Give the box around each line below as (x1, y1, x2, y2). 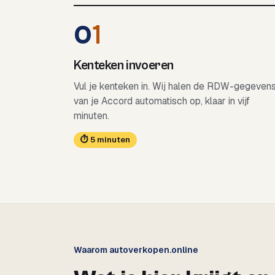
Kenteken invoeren (74, 58, 174, 73)
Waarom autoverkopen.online (74, 244, 198, 255)
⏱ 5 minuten (80, 134, 130, 145)
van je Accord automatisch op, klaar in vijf (74, 95, 250, 107)
